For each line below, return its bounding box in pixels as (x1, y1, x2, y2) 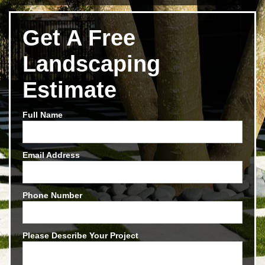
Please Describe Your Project (22, 231, 138, 241)
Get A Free (22, 25, 135, 51)
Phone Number (22, 190, 82, 201)
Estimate (22, 77, 117, 103)
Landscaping (22, 51, 160, 77)
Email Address (22, 150, 80, 160)
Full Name (22, 110, 63, 120)
